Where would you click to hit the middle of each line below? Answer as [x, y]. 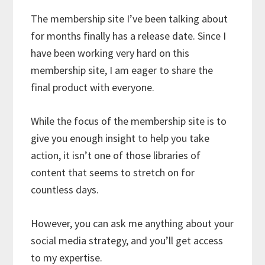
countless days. [65, 190]
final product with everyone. [93, 88]
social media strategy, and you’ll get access [127, 241]
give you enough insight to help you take [120, 138]
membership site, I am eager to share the [122, 70]
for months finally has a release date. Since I [129, 36]
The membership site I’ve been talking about [130, 19]
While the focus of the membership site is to [129, 121]
